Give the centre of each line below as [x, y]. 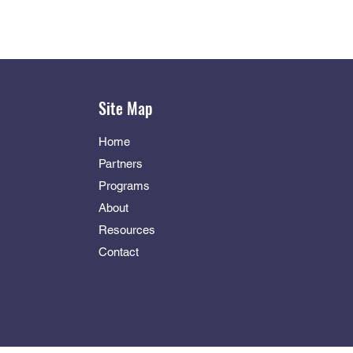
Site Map [126, 108]
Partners [121, 163]
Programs [124, 186]
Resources [128, 230]
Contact [119, 252]
